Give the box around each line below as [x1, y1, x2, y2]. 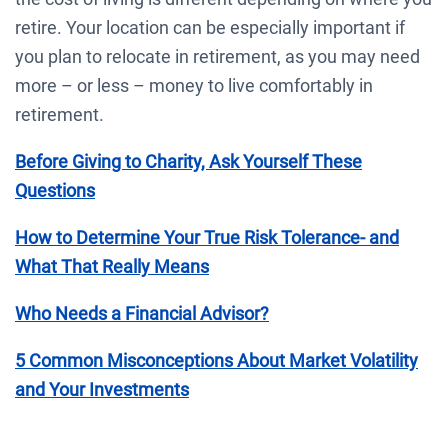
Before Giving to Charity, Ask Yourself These [15, 150, 362, 172]
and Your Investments [15, 378, 189, 400]
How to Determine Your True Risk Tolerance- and [15, 226, 399, 248]
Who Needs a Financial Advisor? [15, 302, 269, 324]
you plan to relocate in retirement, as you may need [15, 45, 420, 67]
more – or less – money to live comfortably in [15, 74, 373, 96]
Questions [15, 179, 95, 201]
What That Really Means [15, 255, 209, 277]
